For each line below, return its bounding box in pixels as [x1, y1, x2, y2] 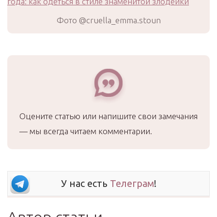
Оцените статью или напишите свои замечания [19, 111, 198, 121]
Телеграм [109, 178, 154, 189]
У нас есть [61, 178, 110, 189]
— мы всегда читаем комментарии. [19, 126, 152, 136]
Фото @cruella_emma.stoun [56, 15, 161, 25]
